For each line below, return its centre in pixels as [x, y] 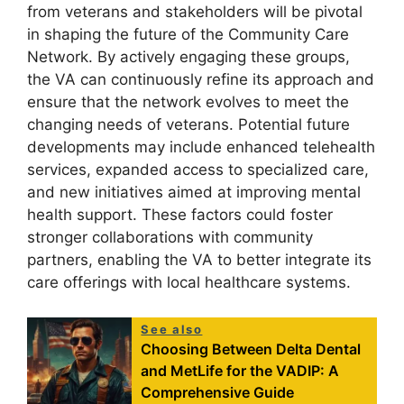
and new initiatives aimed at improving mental [194, 192]
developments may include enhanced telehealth [201, 147]
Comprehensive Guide [218, 392]
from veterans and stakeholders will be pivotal [195, 12]
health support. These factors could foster [180, 215]
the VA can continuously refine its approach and [201, 79]
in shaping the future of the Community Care [188, 34]
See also [172, 329]
